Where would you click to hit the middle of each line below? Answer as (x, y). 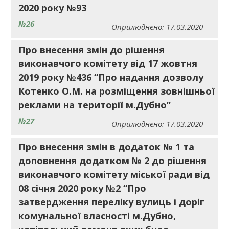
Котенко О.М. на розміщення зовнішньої (117, 91)
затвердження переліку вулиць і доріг (111, 202)
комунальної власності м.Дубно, (97, 216)
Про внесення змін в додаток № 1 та (106, 147)
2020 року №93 (52, 8)
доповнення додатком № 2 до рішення (112, 161)
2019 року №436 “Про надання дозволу (111, 77)
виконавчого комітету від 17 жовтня (108, 63)
